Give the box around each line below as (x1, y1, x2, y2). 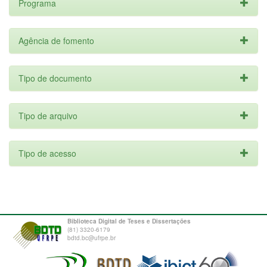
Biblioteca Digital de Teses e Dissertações (67, 217, 191, 225)
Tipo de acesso (18, 147, 76, 159)
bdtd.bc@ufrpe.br (67, 234, 116, 242)
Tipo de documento (18, 72, 92, 84)
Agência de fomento (18, 35, 94, 46)
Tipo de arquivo (18, 110, 77, 122)
